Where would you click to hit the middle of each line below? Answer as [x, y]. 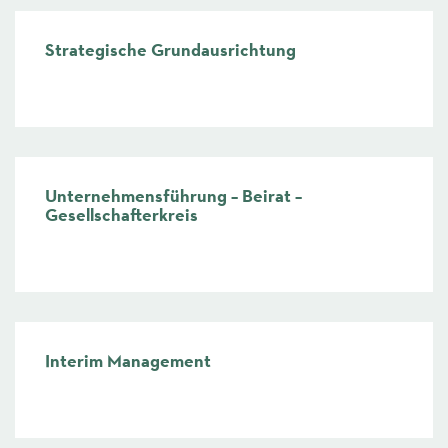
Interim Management [128, 361]
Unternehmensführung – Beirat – [173, 196]
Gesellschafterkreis [121, 215]
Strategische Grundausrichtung [170, 50]
